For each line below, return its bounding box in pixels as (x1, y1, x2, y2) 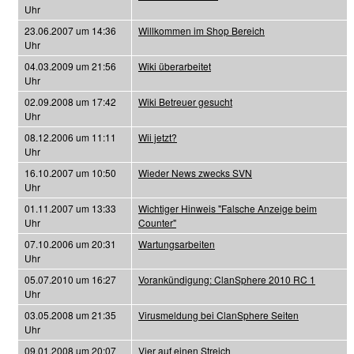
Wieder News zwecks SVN (138, 166, 252, 179)
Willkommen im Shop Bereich (138, 24, 265, 37)
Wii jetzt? (138, 130, 177, 144)
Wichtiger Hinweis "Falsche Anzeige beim (138, 201, 317, 215)
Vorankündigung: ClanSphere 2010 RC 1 (138, 273, 315, 286)
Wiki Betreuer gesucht (138, 95, 232, 108)
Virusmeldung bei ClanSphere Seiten (138, 308, 299, 322)
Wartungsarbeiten (138, 237, 215, 250)
